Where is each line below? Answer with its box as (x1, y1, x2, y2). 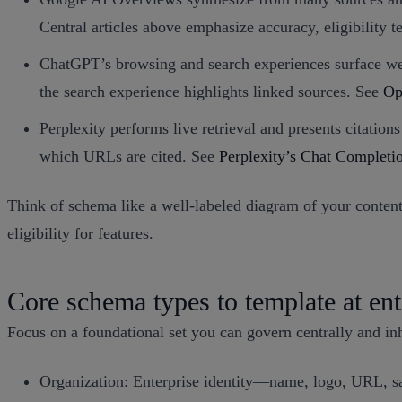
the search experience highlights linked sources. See (39, 82, 383, 100)
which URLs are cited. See (39, 146, 219, 165)
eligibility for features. (7, 223, 153, 242)
